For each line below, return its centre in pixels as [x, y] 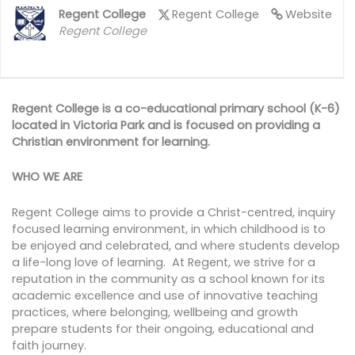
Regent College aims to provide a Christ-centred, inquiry [173, 212]
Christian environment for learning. [111, 142]
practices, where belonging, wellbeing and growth [155, 312]
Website [308, 14]
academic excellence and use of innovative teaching [164, 295]
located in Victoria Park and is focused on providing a [166, 126]
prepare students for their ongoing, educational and [162, 328]
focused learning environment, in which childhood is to [168, 229]
